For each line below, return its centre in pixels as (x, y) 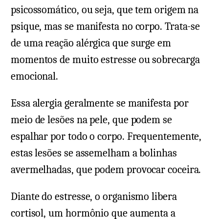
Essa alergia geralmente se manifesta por (100, 103)
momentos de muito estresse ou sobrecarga (105, 60)
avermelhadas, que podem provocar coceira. (106, 170)
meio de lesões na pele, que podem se (91, 120)
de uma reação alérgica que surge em (91, 43)
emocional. (35, 77)
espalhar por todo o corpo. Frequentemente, (106, 137)
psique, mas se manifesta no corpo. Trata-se (106, 27)
